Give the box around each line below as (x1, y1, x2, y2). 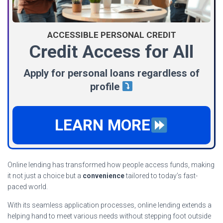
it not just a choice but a (7, 171, 83, 180)
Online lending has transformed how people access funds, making (7, 160, 215, 169)
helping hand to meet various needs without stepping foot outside (7, 212, 211, 220)
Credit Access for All (29, 41, 194, 62)
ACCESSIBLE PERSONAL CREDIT (47, 29, 176, 40)
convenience (83, 171, 124, 180)
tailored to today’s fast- (124, 171, 198, 180)
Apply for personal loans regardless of (23, 67, 200, 79)
